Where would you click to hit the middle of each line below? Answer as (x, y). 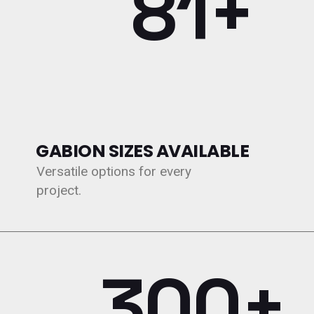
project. (59, 190)
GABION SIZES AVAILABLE (143, 151)
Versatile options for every (114, 171)
